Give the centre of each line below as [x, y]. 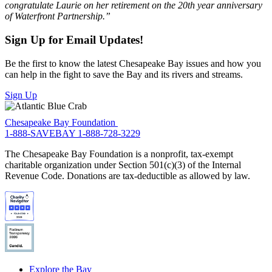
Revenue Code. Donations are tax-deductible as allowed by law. [127, 176]
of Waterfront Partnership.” [59, 16]
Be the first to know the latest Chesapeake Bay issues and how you [133, 63]
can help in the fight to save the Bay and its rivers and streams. [124, 74]
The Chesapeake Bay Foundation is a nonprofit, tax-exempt [119, 154]
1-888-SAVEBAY [41, 134]
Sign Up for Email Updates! [74, 40]
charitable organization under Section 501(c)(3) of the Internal [123, 165]
